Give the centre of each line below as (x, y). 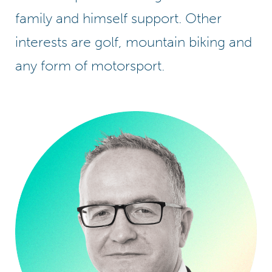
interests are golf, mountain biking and (134, 42)
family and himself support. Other (118, 19)
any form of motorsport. (90, 66)
